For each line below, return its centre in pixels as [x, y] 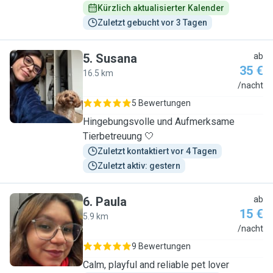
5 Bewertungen [161, 103]
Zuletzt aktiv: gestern [139, 166]
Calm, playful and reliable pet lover [156, 265]
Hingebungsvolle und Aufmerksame [159, 122]
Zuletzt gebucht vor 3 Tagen [152, 23]
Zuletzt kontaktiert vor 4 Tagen [157, 151]
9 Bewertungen [161, 246]
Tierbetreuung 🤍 [119, 136]
